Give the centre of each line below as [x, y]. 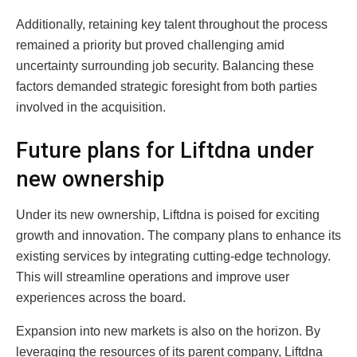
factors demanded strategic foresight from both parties [167, 87]
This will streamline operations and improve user [153, 277]
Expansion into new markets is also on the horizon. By [168, 331]
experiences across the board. [101, 297]
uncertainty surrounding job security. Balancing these [165, 66]
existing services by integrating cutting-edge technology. [173, 256]
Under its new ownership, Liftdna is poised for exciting [168, 214]
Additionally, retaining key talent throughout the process [172, 25]
